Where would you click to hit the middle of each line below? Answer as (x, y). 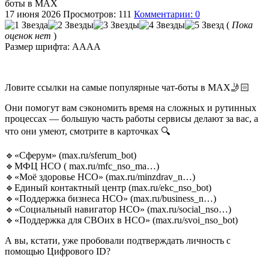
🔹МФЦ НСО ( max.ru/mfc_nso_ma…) (82, 166)
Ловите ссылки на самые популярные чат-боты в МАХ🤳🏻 (127, 87)
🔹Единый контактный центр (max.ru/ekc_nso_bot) (108, 187)
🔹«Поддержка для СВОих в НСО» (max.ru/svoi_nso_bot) (121, 220)
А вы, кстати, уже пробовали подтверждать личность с (118, 240)
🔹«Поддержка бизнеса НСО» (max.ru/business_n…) (110, 198)
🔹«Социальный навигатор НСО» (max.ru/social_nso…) (118, 209)
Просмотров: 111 (97, 14)
